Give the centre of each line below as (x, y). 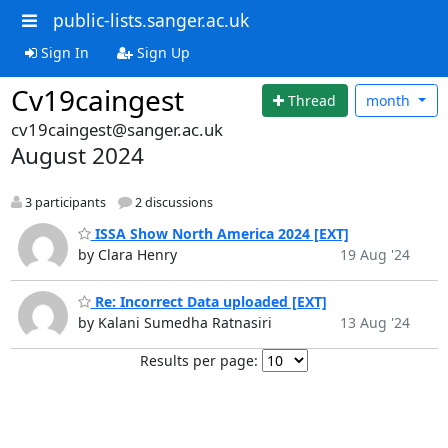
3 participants (63, 203)
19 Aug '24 (374, 254)
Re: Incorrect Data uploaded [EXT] (208, 302)
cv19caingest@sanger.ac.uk (116, 129)
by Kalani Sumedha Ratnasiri (174, 323)
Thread (312, 100)
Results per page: (199, 361)
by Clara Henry (127, 254)
